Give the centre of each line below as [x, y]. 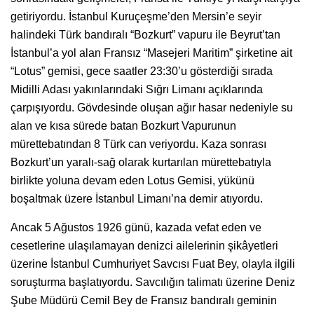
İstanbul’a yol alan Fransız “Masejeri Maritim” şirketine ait [151, 53]
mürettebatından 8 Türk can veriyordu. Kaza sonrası [138, 144]
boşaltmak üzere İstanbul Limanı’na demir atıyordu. [137, 198]
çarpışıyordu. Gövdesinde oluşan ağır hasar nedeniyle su [152, 107]
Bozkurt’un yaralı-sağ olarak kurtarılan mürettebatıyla [141, 162]
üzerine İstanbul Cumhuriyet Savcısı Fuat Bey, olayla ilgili [153, 264]
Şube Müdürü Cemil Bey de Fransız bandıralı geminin [144, 300]
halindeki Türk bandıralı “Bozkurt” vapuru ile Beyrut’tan [145, 34]
